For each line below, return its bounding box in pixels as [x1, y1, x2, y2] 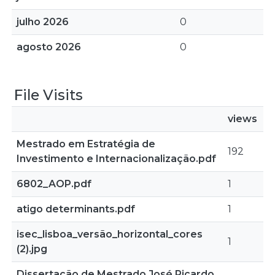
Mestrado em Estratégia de [17, 138, 155, 150]
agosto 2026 [17, 41, 81, 53]
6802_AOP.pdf [17, 178, 91, 190]
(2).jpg [17, 243, 47, 255]
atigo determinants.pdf [17, 203, 135, 215]
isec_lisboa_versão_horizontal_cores [17, 228, 203, 240]
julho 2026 [17, 16, 69, 28]
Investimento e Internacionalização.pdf [17, 153, 216, 165]
